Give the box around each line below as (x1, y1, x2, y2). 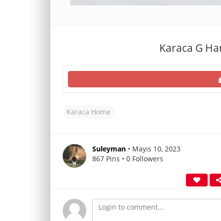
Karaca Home (67, 107, 110, 116)
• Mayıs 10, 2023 (128, 144, 181, 153)
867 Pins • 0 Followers (92, 154, 163, 163)
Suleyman (92, 144, 126, 153)
